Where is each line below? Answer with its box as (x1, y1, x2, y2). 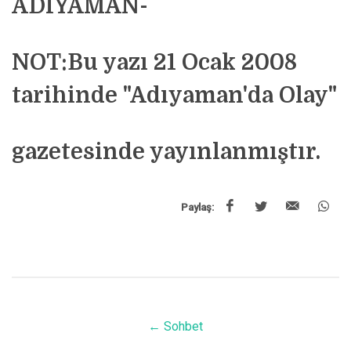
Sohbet (164, 319, 203, 334)
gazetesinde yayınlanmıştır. (12, 139, 320, 165)
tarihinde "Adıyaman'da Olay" (12, 83, 337, 108)
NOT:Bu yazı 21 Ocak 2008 (12, 50, 297, 75)
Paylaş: (181, 201, 214, 213)
